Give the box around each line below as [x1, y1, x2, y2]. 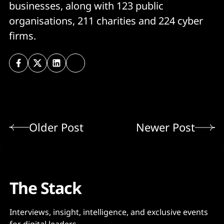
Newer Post [136, 119, 195, 135]
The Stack [9, 177, 81, 199]
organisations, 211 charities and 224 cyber [9, 13, 203, 27]
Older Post [29, 119, 83, 135]
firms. [9, 28, 36, 42]
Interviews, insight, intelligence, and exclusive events [9, 206, 208, 218]
